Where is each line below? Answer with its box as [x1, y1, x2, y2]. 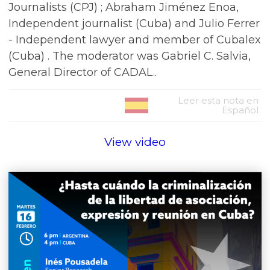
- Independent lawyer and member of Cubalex [8, 33, 261, 46]
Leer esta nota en [178, 95, 259, 106]
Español [222, 104, 259, 116]
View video [104, 135, 166, 149]
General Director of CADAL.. [8, 66, 157, 79]
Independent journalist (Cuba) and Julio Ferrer [8, 17, 260, 30]
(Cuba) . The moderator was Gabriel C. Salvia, [8, 49, 251, 63]
